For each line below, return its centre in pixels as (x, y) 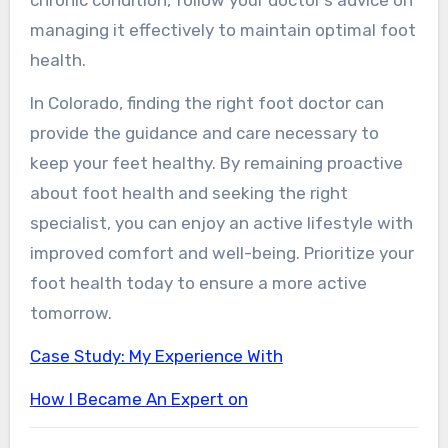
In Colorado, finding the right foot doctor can (206, 102)
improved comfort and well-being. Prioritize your (221, 252)
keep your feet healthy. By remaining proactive (216, 162)
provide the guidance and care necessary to (204, 132)
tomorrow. (70, 312)
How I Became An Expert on (138, 398)
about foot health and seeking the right (188, 192)
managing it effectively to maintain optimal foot (222, 29)
